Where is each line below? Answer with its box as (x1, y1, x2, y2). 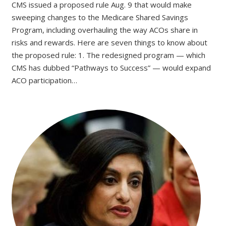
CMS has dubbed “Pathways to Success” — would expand (11, 63, 211, 73)
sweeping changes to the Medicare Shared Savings (11, 12, 188, 22)
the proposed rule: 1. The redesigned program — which (11, 50, 205, 60)
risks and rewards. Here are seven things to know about (11, 37, 207, 47)
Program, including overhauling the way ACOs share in (11, 25, 198, 35)
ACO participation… (11, 75, 77, 85)
